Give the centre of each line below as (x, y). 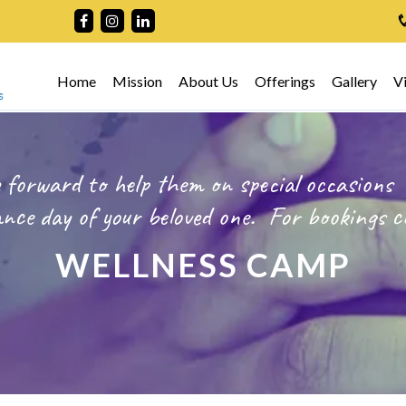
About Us (208, 81)
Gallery (354, 81)
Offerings (285, 81)
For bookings (330, 216)
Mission (137, 81)
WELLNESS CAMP (203, 265)
